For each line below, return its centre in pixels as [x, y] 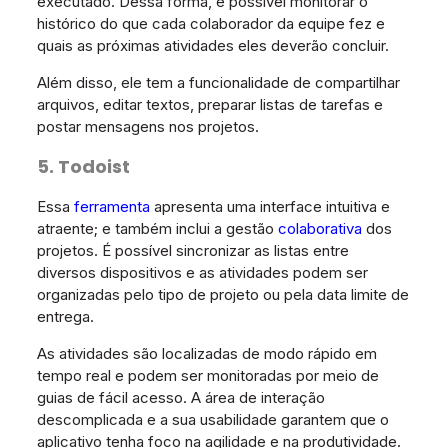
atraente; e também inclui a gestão [157, 229]
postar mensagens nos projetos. [147, 127]
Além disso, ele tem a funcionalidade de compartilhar [218, 83]
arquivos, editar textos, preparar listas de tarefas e [209, 105]
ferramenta [111, 207]
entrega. [65, 317]
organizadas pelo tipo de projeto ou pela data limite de [222, 295]
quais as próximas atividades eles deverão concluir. [212, 46]
